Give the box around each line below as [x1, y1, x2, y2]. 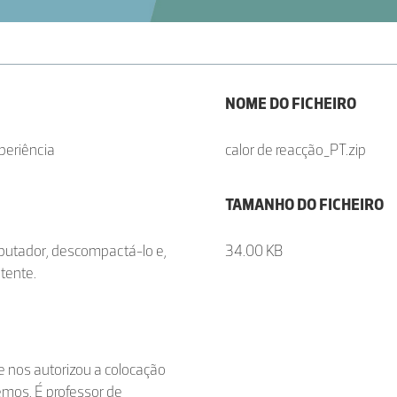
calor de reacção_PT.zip [225, 140, 366, 160]
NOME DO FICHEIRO [225, 94, 356, 114]
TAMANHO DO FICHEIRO [225, 195, 384, 215]
